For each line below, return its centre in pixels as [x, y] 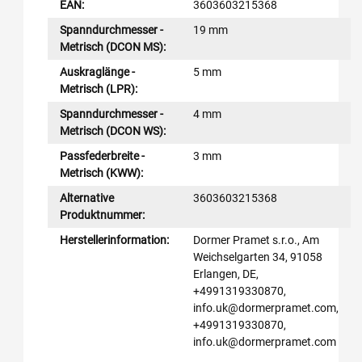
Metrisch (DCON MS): [113, 46]
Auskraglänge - [97, 72]
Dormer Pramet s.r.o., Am [256, 240]
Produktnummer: [102, 215]
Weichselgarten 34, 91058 [258, 257]
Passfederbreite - [102, 156]
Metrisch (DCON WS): [113, 130]
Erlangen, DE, [226, 274]
